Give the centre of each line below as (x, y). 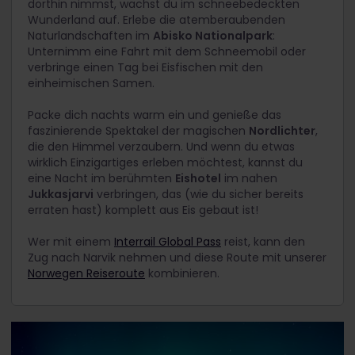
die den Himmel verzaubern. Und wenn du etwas (161, 147)
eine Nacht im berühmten (101, 179)
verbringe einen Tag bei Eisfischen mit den (145, 68)
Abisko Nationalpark (213, 36)
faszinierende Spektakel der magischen (138, 131)
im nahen (249, 179)
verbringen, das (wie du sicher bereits (198, 195)
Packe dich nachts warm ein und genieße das (155, 115)
